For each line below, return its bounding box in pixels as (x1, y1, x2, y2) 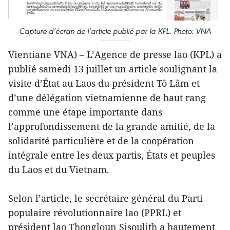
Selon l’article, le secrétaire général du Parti (8, 192, 203, 205)
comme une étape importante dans (8, 106, 162, 119)
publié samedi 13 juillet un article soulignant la (8, 63, 217, 75)
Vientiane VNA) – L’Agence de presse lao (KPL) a (8, 48, 222, 61)
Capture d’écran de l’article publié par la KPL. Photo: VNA (19, 26, 211, 36)
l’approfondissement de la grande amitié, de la (8, 120, 215, 133)
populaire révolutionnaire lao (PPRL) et (8, 206, 181, 219)
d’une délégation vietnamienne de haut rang (8, 91, 206, 104)
